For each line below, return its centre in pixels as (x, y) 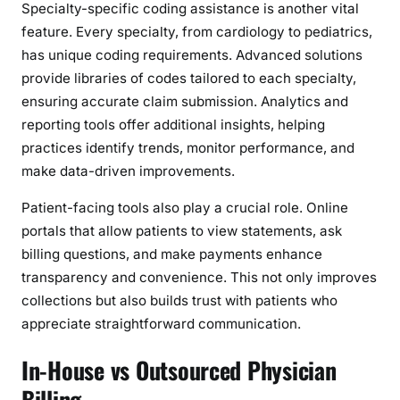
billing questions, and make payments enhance (172, 254)
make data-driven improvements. (128, 171)
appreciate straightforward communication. (161, 323)
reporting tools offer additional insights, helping (173, 124)
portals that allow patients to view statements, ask (182, 230)
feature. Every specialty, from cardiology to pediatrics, (197, 31)
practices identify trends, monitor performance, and (188, 147)
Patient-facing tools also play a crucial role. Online (185, 207)
